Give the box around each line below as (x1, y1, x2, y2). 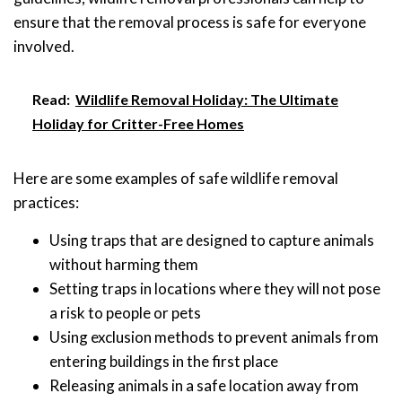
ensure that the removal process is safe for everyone (13, 12, 366, 31)
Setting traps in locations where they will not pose (49, 278, 380, 298)
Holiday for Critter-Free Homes (32, 114, 244, 132)
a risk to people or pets (49, 302, 201, 322)
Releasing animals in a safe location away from (49, 375, 359, 395)
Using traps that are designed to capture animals (49, 230, 374, 249)
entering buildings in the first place (49, 351, 278, 371)
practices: (13, 192, 79, 212)
